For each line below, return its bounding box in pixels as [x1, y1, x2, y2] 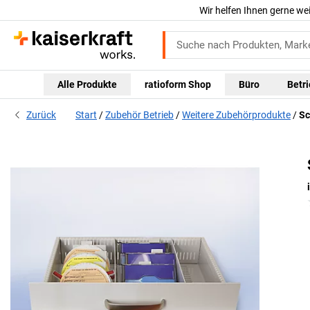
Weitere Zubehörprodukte [182, 109, 291, 121]
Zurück [26, 109, 56, 121]
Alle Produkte [57, 78, 117, 90]
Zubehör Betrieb [105, 109, 174, 121]
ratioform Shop [144, 78, 211, 90]
